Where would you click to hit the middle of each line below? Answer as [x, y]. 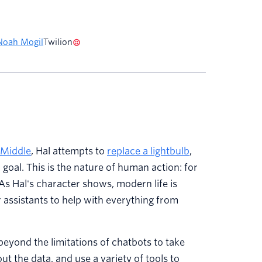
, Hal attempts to [69, 151]
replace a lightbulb [148, 151]
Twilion [58, 42]
